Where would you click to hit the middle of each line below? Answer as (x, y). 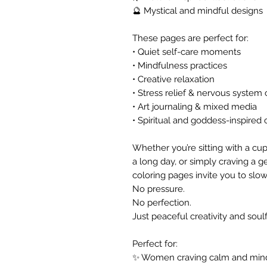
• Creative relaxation (173, 79)
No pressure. (159, 189)
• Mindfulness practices (180, 66)
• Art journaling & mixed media (195, 107)
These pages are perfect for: (190, 38)
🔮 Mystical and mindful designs (198, 11)
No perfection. (162, 203)
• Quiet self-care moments (187, 52)
